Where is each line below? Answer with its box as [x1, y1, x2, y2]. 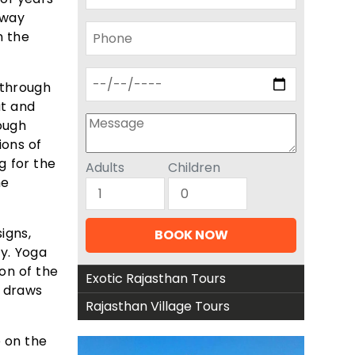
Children [168, 158, 220, 177]
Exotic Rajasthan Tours [86, 269, 226, 288]
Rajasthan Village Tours [86, 297, 230, 315]
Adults [86, 158, 124, 177]
